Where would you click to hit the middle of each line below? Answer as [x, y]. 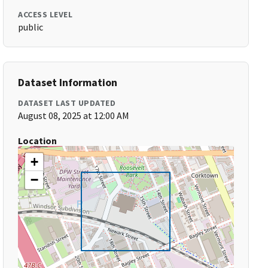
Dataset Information [68, 82]
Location [38, 141]
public [31, 27]
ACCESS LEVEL [45, 14]
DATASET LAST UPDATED [67, 103]
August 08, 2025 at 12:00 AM [74, 115]
